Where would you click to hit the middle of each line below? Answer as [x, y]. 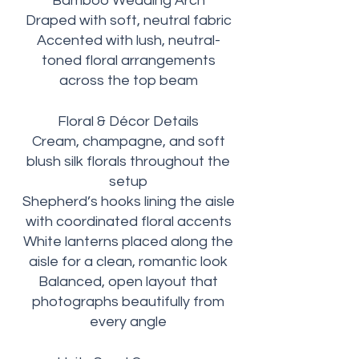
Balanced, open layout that [128, 282]
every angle [128, 322]
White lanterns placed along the [128, 242]
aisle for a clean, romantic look [128, 262]
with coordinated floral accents [128, 222]
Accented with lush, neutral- [128, 40]
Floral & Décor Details [128, 121]
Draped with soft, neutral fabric [128, 20]
